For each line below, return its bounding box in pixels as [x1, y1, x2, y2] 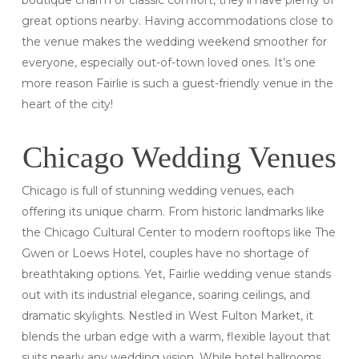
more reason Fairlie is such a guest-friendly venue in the [21, 76, 333, 91]
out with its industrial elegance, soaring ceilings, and [21, 288, 310, 303]
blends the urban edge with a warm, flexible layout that [21, 329, 330, 345]
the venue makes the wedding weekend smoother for [21, 34, 327, 50]
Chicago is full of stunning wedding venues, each [21, 184, 294, 199]
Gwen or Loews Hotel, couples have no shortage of [21, 246, 309, 261]
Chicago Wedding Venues [22, 140, 337, 175]
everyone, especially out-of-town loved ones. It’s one [21, 55, 316, 71]
